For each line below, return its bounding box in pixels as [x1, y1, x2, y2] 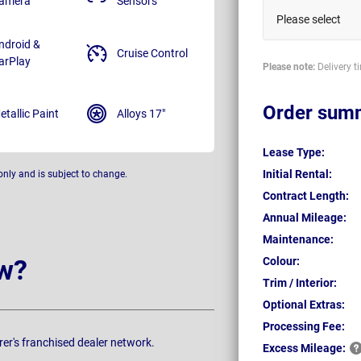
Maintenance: [263, 232, 334, 246]
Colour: [263, 254, 300, 268]
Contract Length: [263, 189, 349, 202]
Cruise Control [117, 46, 188, 60]
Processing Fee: [263, 319, 345, 333]
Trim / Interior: [263, 276, 337, 289]
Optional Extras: [263, 297, 345, 311]
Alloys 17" [117, 106, 165, 120]
